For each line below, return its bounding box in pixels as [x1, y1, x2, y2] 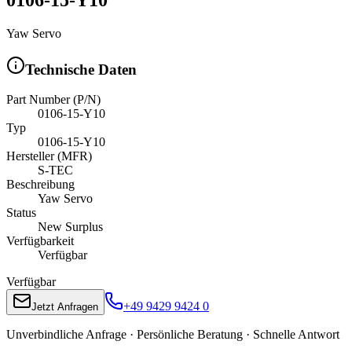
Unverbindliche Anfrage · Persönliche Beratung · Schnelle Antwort [6, 328, 339, 342]
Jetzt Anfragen [31, 301, 98, 313]
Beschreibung [6, 178, 75, 192]
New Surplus [38, 220, 103, 234]
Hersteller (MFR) [6, 149, 92, 163]
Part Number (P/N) [6, 93, 101, 107]
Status [6, 206, 36, 220]
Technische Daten [25, 60, 137, 78]
